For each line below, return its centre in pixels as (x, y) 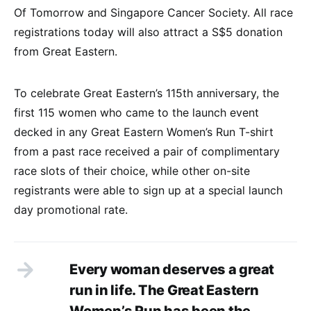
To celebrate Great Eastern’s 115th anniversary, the (146, 93)
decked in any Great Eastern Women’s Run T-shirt (144, 132)
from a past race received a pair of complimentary (147, 152)
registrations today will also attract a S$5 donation (148, 32)
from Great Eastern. (66, 52)
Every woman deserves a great (172, 270)
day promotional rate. (71, 210)
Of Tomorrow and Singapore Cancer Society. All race (153, 13)
